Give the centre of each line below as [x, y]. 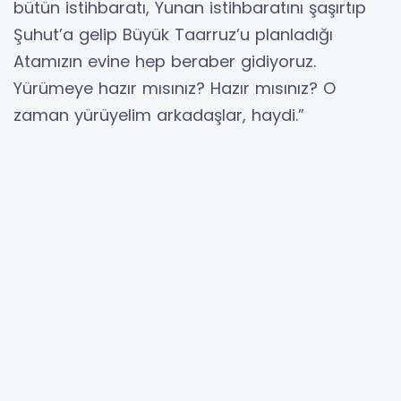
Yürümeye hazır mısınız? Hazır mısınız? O [175, 89]
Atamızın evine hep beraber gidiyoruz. [165, 62]
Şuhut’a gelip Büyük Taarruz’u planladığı [173, 35]
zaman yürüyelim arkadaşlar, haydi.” [159, 115]
